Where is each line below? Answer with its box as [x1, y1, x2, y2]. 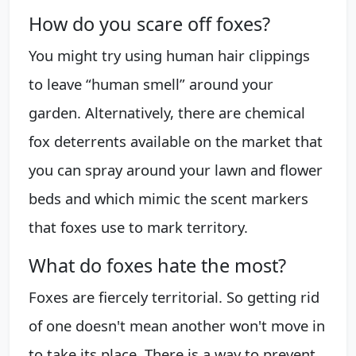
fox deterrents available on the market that [29, 130, 323, 151]
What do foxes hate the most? [29, 252, 286, 278]
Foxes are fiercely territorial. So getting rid [29, 286, 319, 307]
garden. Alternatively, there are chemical [29, 102, 305, 122]
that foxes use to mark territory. [29, 216, 248, 237]
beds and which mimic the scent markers [29, 188, 308, 208]
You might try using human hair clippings [29, 44, 310, 65]
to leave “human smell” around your [29, 73, 273, 94]
